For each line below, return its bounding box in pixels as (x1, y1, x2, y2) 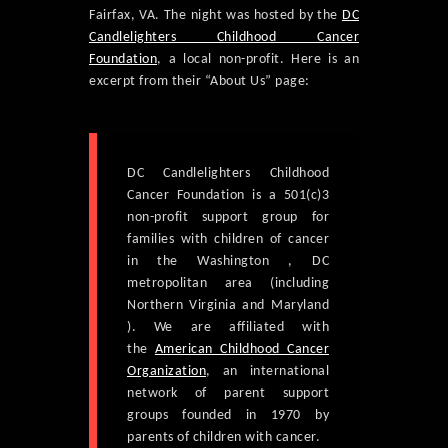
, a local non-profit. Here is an (157, 52, 359, 68)
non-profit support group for (127, 210, 329, 226)
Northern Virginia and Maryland (127, 298, 329, 314)
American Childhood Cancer (154, 342, 330, 358)
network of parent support (127, 386, 329, 402)
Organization (127, 364, 206, 380)
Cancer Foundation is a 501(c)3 (127, 188, 329, 204)
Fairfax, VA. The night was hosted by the (89, 8, 342, 24)
